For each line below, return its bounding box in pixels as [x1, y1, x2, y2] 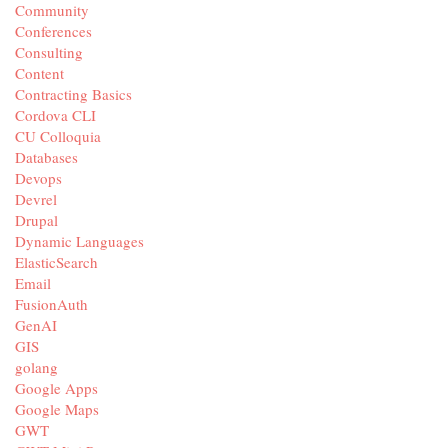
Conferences [15, 20, 92, 41]
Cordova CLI [15, 104, 96, 125]
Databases [15, 146, 78, 167]
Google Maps [15, 398, 99, 419]
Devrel [15, 188, 57, 209]
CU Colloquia [15, 125, 101, 146]
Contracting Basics [15, 83, 132, 104]
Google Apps [15, 377, 98, 398]
